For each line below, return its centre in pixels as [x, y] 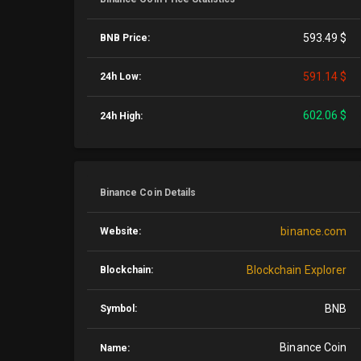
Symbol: [118, 309]
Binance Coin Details [148, 193]
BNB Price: [125, 38]
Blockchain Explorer [297, 270]
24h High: [121, 116]
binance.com [314, 231]
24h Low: [120, 77]
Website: [120, 231]
